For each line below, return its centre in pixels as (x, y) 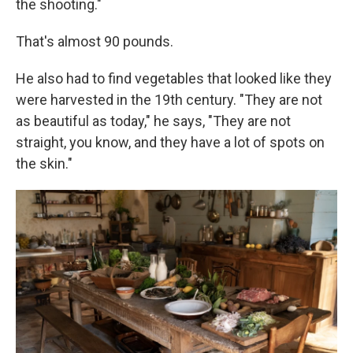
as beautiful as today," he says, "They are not (153, 121)
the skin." (44, 164)
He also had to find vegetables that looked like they (174, 79)
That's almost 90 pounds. (95, 42)
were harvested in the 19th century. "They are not (169, 100)
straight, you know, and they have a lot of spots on (170, 143)
